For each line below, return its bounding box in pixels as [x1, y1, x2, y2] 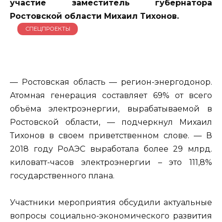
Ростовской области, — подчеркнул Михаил [10, 117, 212, 127]
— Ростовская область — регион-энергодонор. [10, 77, 212, 87]
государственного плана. [10, 171, 114, 181]
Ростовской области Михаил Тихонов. [10, 11, 179, 21]
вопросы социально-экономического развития [10, 211, 212, 221]
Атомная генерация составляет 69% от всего [10, 91, 212, 101]
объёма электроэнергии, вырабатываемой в [10, 104, 212, 114]
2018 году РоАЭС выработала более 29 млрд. [10, 144, 212, 154]
